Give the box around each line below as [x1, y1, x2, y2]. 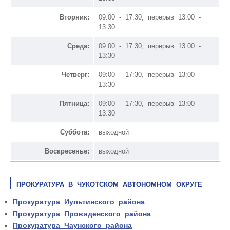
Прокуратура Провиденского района [13, 209, 151, 218]
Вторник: [60, 13, 89, 21]
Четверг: [62, 70, 89, 79]
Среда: [67, 42, 89, 50]
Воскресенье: [45, 147, 89, 155]
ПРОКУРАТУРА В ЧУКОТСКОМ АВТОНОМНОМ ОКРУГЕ [16, 180, 202, 188]
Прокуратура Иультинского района [13, 197, 145, 206]
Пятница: [60, 99, 89, 107]
